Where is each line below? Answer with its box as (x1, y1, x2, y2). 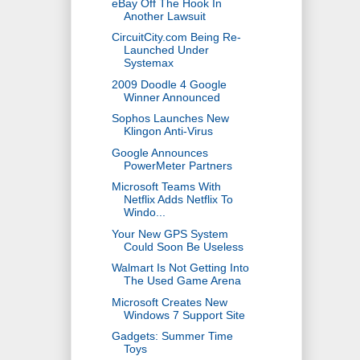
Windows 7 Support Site (123, 308, 245, 321)
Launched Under (123, 43, 209, 57)
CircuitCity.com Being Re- (111, 31, 241, 44)
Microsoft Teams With (111, 180, 221, 194)
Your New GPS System (111, 227, 228, 240)
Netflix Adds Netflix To (123, 193, 233, 207)
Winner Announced (123, 90, 220, 104)
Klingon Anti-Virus (123, 125, 213, 138)
